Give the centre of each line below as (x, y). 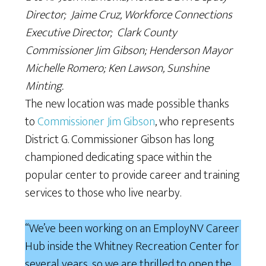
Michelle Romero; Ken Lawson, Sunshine (117, 68)
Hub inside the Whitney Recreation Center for (132, 246)
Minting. (44, 86)
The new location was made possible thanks (127, 104)
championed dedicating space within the (119, 157)
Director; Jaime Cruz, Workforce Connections (129, 15)
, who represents (195, 121)
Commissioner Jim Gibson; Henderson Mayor (129, 50)
